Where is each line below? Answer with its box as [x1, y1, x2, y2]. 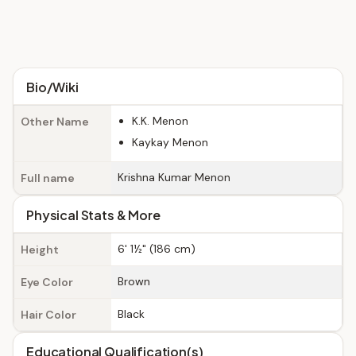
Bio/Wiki [26, 79, 79, 95]
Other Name [21, 114, 89, 129]
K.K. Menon [132, 114, 188, 128]
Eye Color [21, 275, 73, 289]
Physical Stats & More [26, 207, 161, 223]
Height [21, 242, 59, 257]
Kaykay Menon [132, 135, 208, 149]
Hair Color [21, 308, 76, 322]
